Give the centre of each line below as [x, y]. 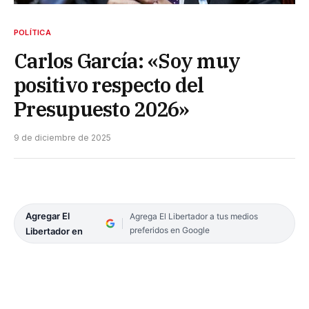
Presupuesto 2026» [102, 109]
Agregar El [48, 216]
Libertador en [54, 231]
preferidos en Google [169, 230]
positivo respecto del [109, 84]
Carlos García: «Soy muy [127, 60]
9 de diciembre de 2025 [62, 137]
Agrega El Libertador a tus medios [193, 216]
